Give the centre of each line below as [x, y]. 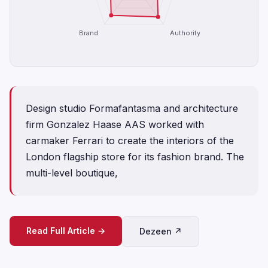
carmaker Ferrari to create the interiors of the [130, 141]
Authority [185, 33]
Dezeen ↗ [161, 231]
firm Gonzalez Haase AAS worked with [115, 124]
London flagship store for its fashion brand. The [135, 157]
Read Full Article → [66, 231]
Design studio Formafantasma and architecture [132, 108]
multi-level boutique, [72, 173]
